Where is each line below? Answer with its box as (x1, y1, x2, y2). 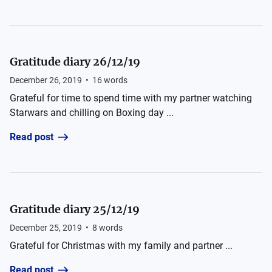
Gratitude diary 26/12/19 (10, 55, 140, 69)
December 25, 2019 (10, 223, 82, 233)
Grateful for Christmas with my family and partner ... (10, 240, 233, 251)
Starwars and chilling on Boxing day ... (10, 107, 174, 118)
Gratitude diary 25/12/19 (10, 202, 140, 216)
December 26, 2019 (10, 75, 82, 85)
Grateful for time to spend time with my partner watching (10, 92, 252, 104)
